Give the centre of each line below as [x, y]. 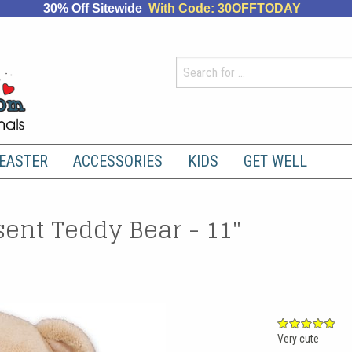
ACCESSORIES [118, 161]
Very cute [298, 338]
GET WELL [275, 161]
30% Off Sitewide [95, 8]
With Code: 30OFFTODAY [224, 8]
